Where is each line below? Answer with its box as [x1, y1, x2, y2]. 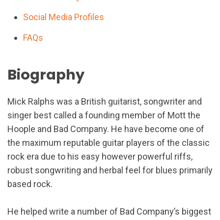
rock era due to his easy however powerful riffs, [7, 151, 192, 162]
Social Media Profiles [23, 11, 105, 22]
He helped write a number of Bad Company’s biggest [7, 206, 211, 217]
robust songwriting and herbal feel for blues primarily [7, 165, 213, 175]
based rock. [7, 178, 53, 189]
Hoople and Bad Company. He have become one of [7, 123, 204, 134]
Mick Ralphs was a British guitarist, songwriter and [7, 96, 202, 107]
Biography [7, 65, 84, 85]
